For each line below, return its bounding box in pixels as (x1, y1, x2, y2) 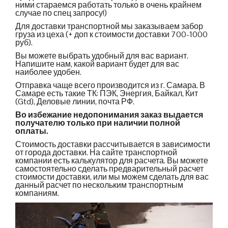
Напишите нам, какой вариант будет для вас (15, 59, 179, 70)
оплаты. (15, 126, 48, 137)
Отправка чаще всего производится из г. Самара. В (15, 80, 205, 91)
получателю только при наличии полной (15, 118, 180, 129)
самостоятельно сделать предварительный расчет (15, 163, 204, 175)
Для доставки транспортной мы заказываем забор (15, 21, 203, 32)
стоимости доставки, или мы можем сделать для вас (15, 172, 209, 183)
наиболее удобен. (15, 67, 81, 78)
